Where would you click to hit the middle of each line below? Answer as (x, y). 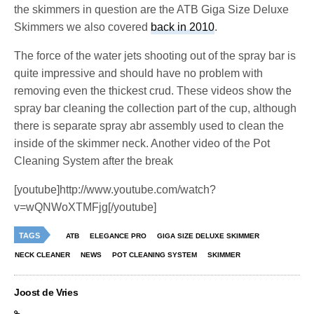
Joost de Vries (46, 292)
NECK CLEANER (42, 254)
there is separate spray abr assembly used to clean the (149, 125)
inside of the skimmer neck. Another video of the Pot (142, 143)
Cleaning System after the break (94, 161)
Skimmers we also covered (83, 27)
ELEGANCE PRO (118, 235)
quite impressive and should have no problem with (139, 73)
